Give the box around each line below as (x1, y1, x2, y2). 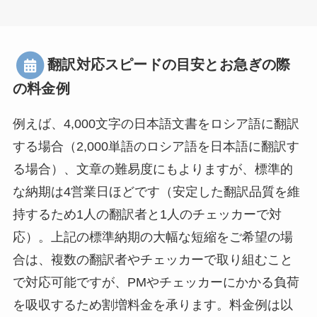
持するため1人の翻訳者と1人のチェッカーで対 (12, 207, 282, 221)
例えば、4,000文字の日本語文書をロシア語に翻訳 (12, 116, 299, 131)
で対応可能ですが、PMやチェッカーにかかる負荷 (12, 275, 299, 289)
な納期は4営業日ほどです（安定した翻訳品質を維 (12, 184, 300, 199)
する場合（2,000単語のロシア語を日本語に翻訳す (12, 139, 299, 154)
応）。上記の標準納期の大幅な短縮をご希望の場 (12, 229, 293, 244)
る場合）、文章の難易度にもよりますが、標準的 (12, 161, 293, 176)
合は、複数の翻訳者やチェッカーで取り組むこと (12, 252, 293, 267)
